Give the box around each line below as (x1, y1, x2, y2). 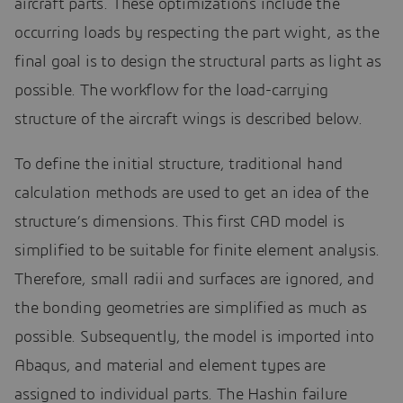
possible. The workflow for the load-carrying (14, 82, 329, 99)
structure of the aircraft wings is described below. (14, 111, 363, 128)
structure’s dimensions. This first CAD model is (14, 213, 345, 230)
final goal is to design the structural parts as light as (14, 53, 381, 70)
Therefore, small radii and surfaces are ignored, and (14, 271, 374, 288)
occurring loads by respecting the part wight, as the (14, 24, 380, 41)
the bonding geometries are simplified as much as (14, 300, 367, 317)
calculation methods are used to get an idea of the (14, 184, 369, 201)
